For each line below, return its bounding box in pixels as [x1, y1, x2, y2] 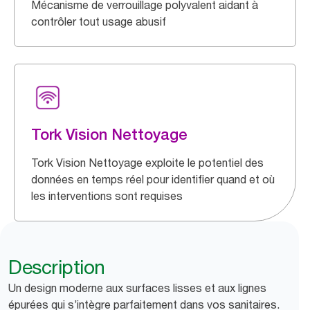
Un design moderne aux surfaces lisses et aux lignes [8, 280, 266, 295]
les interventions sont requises [31, 188, 183, 203]
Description [8, 255, 105, 279]
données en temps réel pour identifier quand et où [31, 172, 275, 186]
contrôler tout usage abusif [31, 14, 166, 28]
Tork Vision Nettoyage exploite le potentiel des [31, 155, 264, 170]
